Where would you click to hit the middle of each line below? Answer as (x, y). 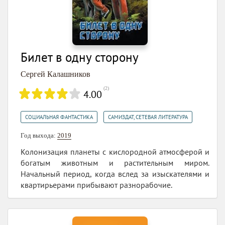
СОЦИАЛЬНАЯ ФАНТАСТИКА (59, 117)
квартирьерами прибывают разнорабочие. (96, 185)
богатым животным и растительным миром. (115, 162)
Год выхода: (39, 135)
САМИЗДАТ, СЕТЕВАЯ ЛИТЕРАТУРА (148, 117)
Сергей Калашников (55, 74)
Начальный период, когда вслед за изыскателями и (115, 174)
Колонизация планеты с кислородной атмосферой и (115, 151)
